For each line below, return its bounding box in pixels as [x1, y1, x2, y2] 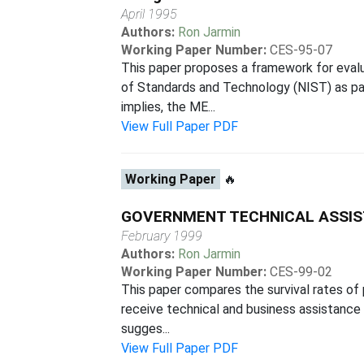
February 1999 [121, 228, 203, 244]
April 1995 [121, 6, 178, 22]
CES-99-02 [270, 264, 333, 279]
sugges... [121, 321, 171, 336]
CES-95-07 [270, 42, 333, 58]
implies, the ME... [121, 99, 216, 115]
